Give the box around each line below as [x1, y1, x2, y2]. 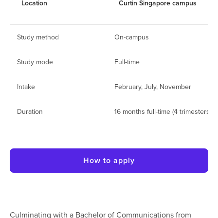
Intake [17, 82, 35, 91]
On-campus [114, 32, 149, 42]
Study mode [17, 57, 53, 67]
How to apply [83, 155, 135, 166]
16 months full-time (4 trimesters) [114, 107, 211, 116]
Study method [17, 32, 59, 42]
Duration [17, 107, 43, 116]
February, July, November [114, 82, 191, 91]
